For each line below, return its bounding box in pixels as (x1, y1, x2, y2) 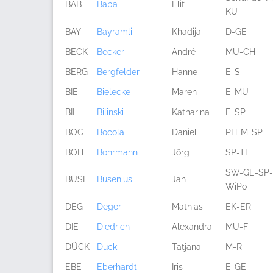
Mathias (172, 202, 203, 211)
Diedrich (97, 222, 130, 232)
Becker (97, 47, 124, 57)
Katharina (172, 107, 210, 117)
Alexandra (172, 222, 212, 232)
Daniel (172, 127, 197, 137)
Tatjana (172, 242, 201, 252)
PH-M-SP (225, 127, 263, 137)
